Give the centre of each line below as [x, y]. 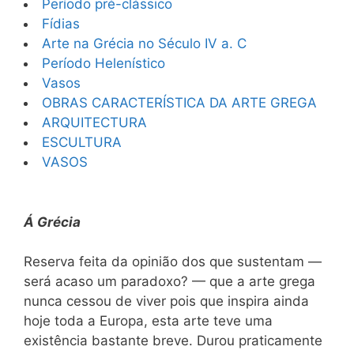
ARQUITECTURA [94, 122]
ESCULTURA [82, 142]
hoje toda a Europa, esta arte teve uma [148, 321]
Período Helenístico [104, 63]
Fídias [61, 24]
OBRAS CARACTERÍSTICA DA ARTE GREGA [179, 103]
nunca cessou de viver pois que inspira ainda [166, 301]
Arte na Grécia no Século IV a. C [144, 43]
